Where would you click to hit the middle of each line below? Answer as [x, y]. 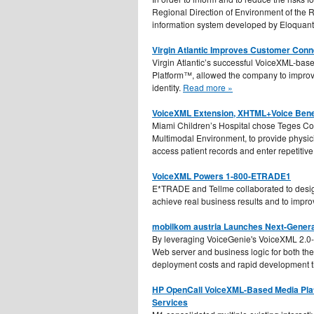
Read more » [208, 87]
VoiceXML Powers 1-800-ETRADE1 [221, 176]
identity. [168, 87]
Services [170, 302]
